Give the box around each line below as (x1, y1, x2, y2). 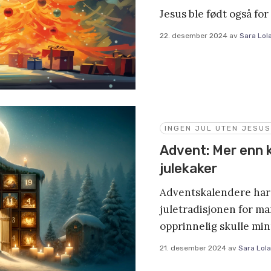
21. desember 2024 (160, 243, 226, 252)
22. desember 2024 (160, 31, 227, 40)
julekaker (160, 160, 217, 177)
